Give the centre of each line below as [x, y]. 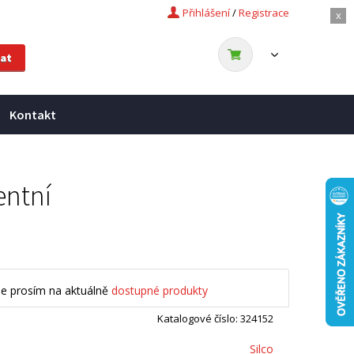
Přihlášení [206, 13]
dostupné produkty [160, 290]
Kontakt [33, 115]
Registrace [264, 13]
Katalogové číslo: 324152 [215, 318]
